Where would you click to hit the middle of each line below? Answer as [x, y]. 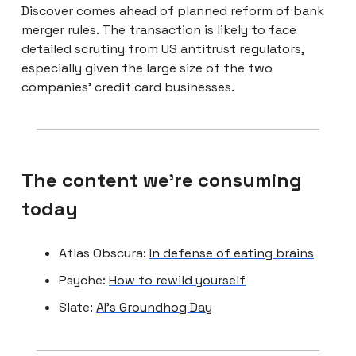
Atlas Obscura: [104, 253]
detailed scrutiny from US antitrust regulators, [163, 48]
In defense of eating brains [232, 253]
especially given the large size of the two [147, 68]
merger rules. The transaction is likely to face [159, 29]
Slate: [77, 307]
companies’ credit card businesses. [128, 87]
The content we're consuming [162, 180]
